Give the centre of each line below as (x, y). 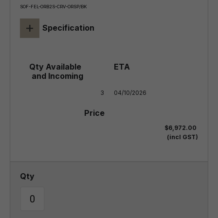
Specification (68, 28)
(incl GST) (182, 137)
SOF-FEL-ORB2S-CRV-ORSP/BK (53, 7)
